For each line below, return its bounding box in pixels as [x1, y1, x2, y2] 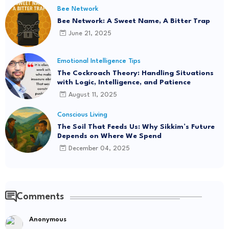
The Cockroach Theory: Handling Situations [57, 69, 214, 77]
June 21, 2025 [68, 30, 111, 37]
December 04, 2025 [68, 145, 130, 152]
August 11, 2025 [68, 91, 117, 99]
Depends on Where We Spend [57, 132, 162, 140]
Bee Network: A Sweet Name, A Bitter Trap [57, 17, 210, 25]
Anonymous [29, 216, 66, 223]
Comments [16, 192, 64, 201]
